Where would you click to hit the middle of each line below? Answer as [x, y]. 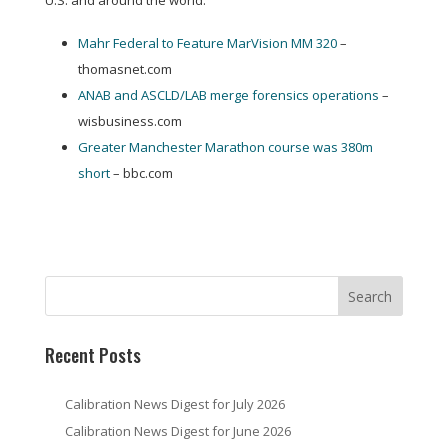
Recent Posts [92, 355]
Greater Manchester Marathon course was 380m [225, 147]
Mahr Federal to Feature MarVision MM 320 [207, 43]
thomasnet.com [124, 69]
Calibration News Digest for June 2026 [177, 430]
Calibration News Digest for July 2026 [174, 404]
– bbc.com [141, 173]
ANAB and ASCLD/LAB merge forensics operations [228, 95]
